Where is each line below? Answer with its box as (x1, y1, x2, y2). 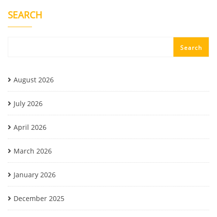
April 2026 (14, 123, 46, 132)
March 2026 (14, 146, 52, 155)
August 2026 (14, 75, 54, 84)
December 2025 (14, 194, 64, 203)
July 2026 (14, 99, 43, 108)
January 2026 (14, 170, 56, 179)
